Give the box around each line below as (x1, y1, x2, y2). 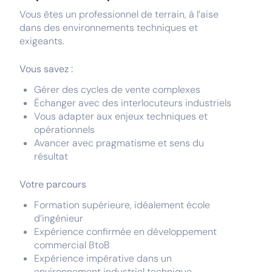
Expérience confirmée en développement (34, 225, 217, 238)
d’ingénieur (34, 212, 83, 225)
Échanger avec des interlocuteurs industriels (34, 97, 231, 109)
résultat (34, 150, 68, 163)
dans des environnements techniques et (19, 21, 198, 34)
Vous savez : (19, 63, 73, 75)
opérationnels (34, 123, 95, 136)
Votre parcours (19, 178, 86, 191)
